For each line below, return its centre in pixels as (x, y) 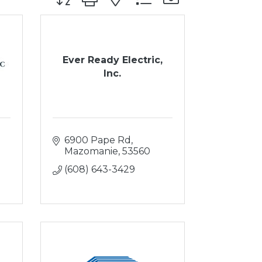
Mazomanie (91, 151)
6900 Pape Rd (97, 140)
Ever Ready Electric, (112, 60)
